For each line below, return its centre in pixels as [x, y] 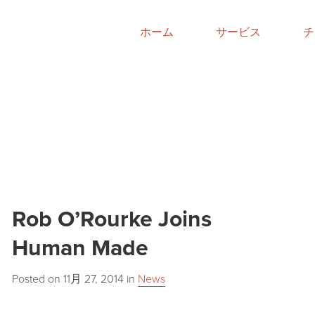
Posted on [37, 279]
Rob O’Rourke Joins [111, 219]
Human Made [80, 248]
